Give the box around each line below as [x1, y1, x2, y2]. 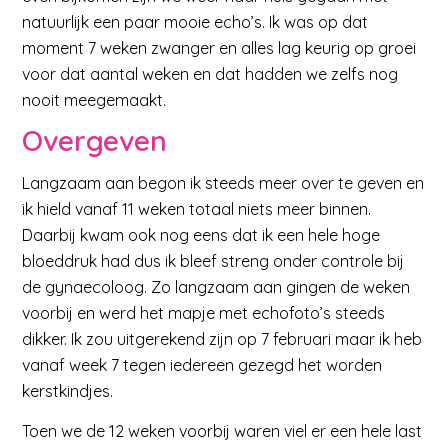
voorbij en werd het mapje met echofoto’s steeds [22, 302, 386, 323]
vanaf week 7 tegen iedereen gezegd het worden [22, 354, 383, 375]
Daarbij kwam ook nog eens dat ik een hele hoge [22, 224, 381, 245]
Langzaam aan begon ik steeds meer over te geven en [22, 172, 425, 193]
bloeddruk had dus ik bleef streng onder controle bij [22, 250, 405, 271]
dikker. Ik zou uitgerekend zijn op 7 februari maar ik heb [22, 328, 423, 349]
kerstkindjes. [22, 380, 114, 401]
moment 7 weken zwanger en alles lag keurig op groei [22, 37, 417, 58]
